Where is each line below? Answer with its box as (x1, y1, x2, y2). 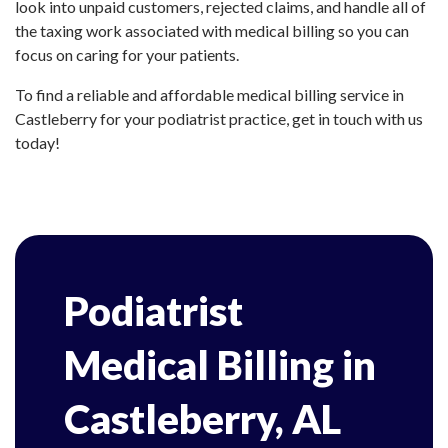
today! (15, 133, 60, 152)
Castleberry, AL (64, 395, 341, 443)
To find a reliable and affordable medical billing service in (15, 85, 404, 104)
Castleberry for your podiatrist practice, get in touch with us (15, 109, 423, 128)
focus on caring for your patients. (15, 45, 239, 64)
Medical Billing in (64, 341, 376, 389)
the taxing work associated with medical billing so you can (15, 21, 409, 40)
